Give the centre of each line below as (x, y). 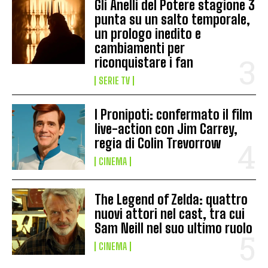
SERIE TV (115, 81)
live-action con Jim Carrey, (166, 129)
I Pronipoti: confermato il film (174, 115)
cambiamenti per (140, 48)
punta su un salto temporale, (173, 20)
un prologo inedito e (148, 34)
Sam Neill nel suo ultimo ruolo (174, 228)
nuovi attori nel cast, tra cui (170, 214)
